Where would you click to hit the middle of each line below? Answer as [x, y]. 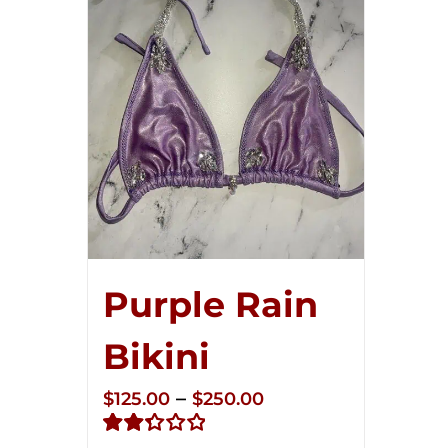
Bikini [156, 356]
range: [295, 426]
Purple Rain [210, 304]
